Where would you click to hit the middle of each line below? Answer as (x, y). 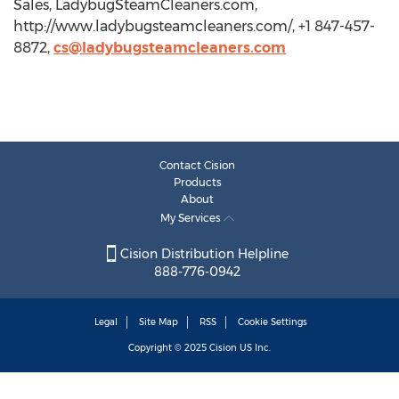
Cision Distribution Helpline (202, 254)
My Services (192, 218)
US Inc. (254, 348)
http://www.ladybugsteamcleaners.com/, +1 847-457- (194, 26)
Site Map (159, 322)
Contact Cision (197, 165)
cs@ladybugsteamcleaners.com (170, 48)
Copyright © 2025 (169, 348)
